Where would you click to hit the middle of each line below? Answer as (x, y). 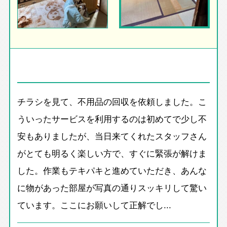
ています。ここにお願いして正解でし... (94, 204)
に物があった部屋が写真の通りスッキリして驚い (112, 187)
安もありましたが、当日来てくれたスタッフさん (112, 136)
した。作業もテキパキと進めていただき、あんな (112, 170)
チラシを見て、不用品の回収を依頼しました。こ (112, 101)
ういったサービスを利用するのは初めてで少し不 (112, 118)
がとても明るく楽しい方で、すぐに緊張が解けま (112, 153)
